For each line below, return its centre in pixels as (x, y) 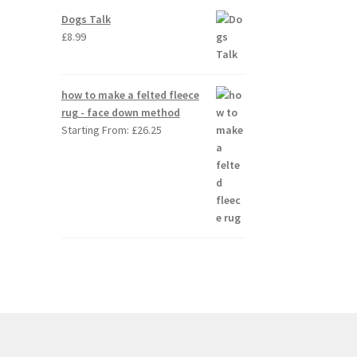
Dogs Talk (86, 20)
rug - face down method (120, 113)
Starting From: (96, 130)
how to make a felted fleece (130, 95)
